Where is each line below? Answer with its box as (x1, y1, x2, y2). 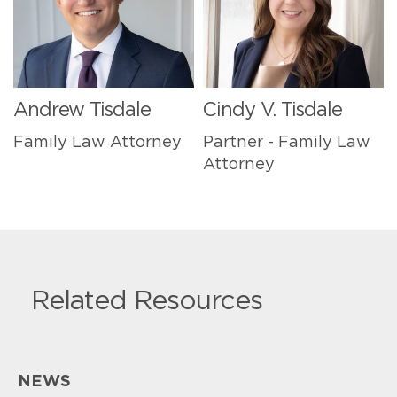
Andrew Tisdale (13, 99, 151, 120)
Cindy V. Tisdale (203, 99, 342, 120)
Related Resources (31, 287, 262, 315)
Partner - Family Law (203, 134, 370, 151)
